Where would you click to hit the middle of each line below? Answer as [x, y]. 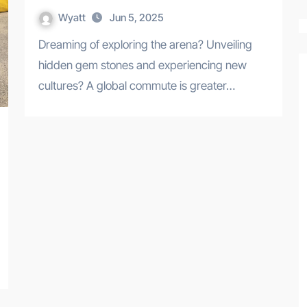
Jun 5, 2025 [137, 17]
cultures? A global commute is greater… [137, 85]
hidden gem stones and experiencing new [143, 65]
